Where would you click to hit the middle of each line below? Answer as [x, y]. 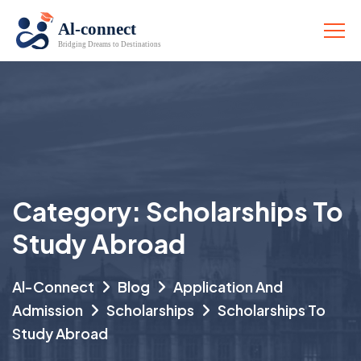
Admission [48, 309]
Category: [79, 211]
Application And [228, 286]
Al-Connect [53, 286]
